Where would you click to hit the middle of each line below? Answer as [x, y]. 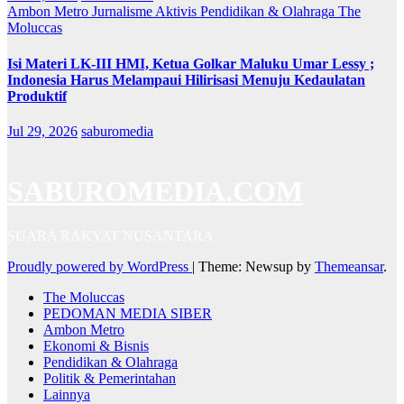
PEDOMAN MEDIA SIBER [128, 313]
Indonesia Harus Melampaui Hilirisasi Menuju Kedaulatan [186, 79]
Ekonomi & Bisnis [96, 345]
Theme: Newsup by [257, 266]
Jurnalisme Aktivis [146, 12]
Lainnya [67, 394]
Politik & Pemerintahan [110, 378]
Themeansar [349, 266]
